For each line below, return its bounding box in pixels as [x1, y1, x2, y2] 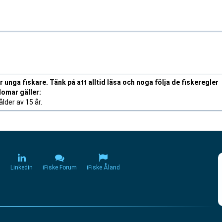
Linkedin [10, 164, 33, 171]
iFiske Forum [43, 164, 77, 171]
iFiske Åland [87, 164, 120, 171]
